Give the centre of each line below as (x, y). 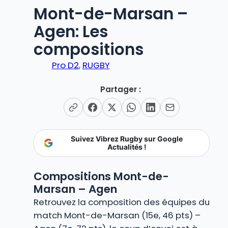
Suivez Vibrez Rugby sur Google (127, 138)
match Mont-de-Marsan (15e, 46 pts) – (117, 216)
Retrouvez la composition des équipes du (121, 202)
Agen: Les (70, 32)
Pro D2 (65, 65)
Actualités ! (127, 147)
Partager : (121, 89)
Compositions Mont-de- (101, 177)
